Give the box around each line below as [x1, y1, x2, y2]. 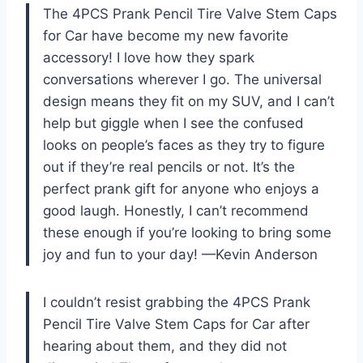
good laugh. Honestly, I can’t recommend [43, 202, 309, 219]
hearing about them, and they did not [43, 337, 287, 354]
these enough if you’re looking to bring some [43, 224, 331, 241]
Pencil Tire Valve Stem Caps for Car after [43, 315, 310, 332]
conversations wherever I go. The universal [43, 70, 322, 88]
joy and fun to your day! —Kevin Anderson [43, 246, 318, 263]
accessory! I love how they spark [43, 49, 254, 66]
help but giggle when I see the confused [43, 114, 304, 131]
